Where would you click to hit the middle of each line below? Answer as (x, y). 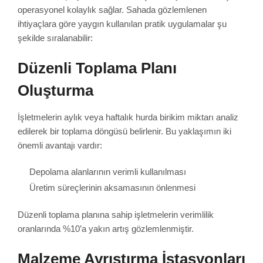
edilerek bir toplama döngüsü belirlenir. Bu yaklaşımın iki (124, 131)
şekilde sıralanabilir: (55, 38)
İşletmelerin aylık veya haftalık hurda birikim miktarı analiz (128, 117)
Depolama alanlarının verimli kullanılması (108, 172)
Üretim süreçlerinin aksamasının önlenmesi (112, 188)
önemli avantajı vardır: (60, 145)
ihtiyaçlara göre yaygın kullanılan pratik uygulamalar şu (122, 23)
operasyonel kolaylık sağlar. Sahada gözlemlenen (112, 9)
